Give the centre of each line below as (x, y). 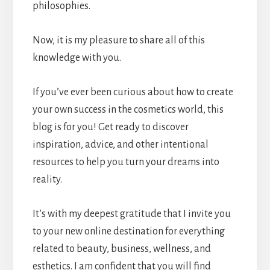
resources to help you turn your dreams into (126, 162)
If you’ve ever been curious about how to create (133, 92)
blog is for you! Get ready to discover (110, 127)
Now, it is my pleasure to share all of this (118, 40)
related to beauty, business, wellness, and (121, 249)
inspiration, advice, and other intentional (120, 144)
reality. (48, 179)
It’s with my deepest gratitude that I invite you (131, 214)
